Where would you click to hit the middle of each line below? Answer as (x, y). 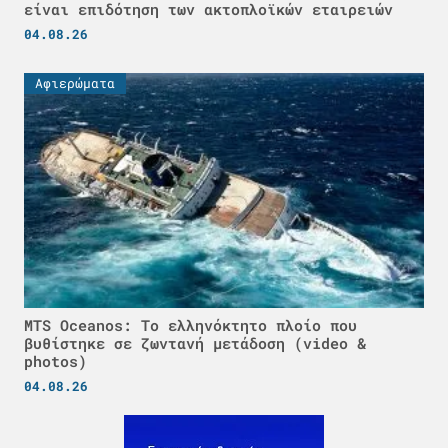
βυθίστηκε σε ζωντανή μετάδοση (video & (195, 343)
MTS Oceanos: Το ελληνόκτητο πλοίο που (190, 325)
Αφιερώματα (75, 83)
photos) (55, 361)
